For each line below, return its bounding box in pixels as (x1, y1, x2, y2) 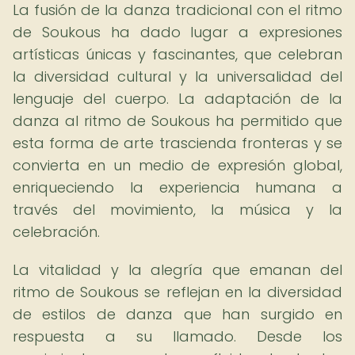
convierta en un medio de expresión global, (13, 155, 342, 175)
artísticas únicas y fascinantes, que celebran (13, 44, 342, 64)
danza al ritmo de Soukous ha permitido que (13, 111, 342, 131)
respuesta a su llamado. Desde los (13, 326, 342, 346)
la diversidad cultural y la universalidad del (13, 67, 342, 86)
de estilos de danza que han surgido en (13, 304, 342, 324)
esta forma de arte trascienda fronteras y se (13, 133, 342, 153)
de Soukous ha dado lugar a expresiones (13, 22, 342, 42)
